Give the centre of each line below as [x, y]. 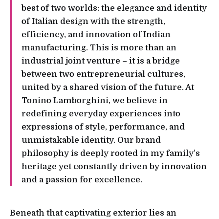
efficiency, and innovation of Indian [96, 35]
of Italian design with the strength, [93, 22]
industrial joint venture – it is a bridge [101, 61]
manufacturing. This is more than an [99, 48]
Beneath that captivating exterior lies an [93, 213]
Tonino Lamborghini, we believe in [95, 101]
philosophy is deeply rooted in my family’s [111, 153]
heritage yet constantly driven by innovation [114, 167]
